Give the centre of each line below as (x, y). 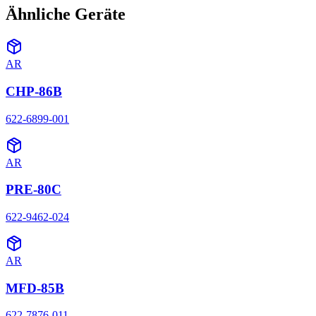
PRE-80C (34, 190)
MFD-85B (35, 288)
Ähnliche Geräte (66, 14)
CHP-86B (34, 91)
